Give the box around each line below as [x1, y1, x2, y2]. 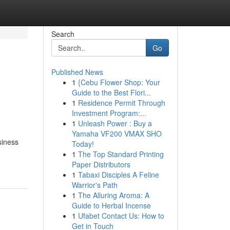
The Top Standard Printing [78, 149, 164, 159]
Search [51, 29, 74, 39]
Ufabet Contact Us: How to [78, 210, 164, 221]
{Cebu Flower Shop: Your [78, 77, 160, 87]
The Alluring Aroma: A [78, 190, 149, 200]
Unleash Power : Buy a [78, 118, 152, 128]
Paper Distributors [71, 159, 130, 169]
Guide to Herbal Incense [71, 200, 151, 210]
